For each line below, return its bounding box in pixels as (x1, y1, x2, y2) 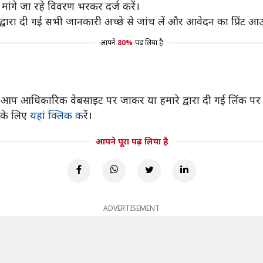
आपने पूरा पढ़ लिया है (95, 136, 168, 147)
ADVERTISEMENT (103, 203, 160, 213)
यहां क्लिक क (30, 108, 83, 122)
